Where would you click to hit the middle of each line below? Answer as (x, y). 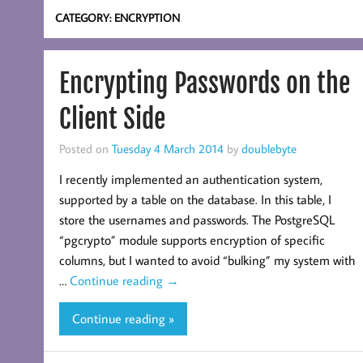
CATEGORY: (85, 17)
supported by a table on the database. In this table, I (195, 200)
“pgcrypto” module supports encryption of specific (192, 240)
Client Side (112, 119)
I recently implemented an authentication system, (190, 179)
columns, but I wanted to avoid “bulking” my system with (207, 261)
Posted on (85, 148)
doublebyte (269, 148)
